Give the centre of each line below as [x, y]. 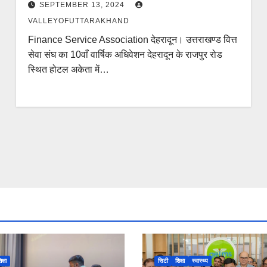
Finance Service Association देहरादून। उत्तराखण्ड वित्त [132, 40]
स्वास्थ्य [200, 261]
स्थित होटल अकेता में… [68, 69]
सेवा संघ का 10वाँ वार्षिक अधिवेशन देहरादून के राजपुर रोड [125, 55]
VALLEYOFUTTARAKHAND [78, 21]
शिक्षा [180, 261]
